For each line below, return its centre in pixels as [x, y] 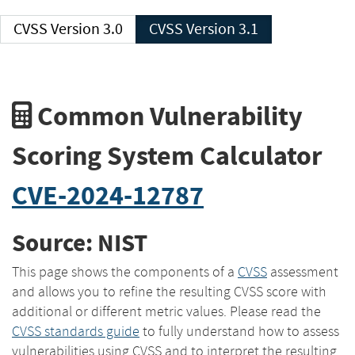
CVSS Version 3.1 [222, 29]
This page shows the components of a [125, 271]
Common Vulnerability [167, 116]
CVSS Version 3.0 [87, 29]
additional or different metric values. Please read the [166, 311]
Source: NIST [80, 243]
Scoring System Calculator [167, 155]
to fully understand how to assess [239, 331]
